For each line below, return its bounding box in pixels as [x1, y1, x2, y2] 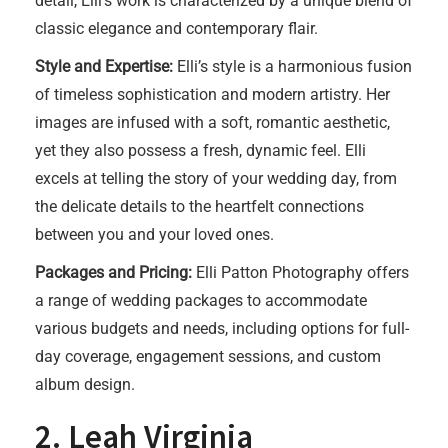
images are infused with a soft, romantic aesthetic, [35, 113, 390, 132]
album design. [35, 375, 135, 394]
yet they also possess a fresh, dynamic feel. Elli [35, 141, 366, 160]
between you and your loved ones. [35, 225, 274, 244]
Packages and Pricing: [35, 263, 192, 282]
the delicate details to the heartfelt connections [35, 197, 364, 216]
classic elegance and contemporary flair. [35, 19, 318, 38]
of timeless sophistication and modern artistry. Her [35, 85, 390, 104]
